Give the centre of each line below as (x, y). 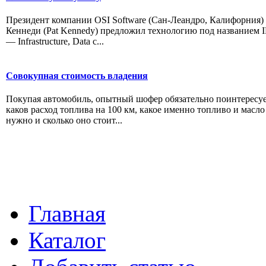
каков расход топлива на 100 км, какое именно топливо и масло (135, 110)
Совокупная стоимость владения (77, 76)
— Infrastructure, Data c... (55, 42)
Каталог (67, 240)
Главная (67, 213)
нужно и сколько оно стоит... (64, 121)
